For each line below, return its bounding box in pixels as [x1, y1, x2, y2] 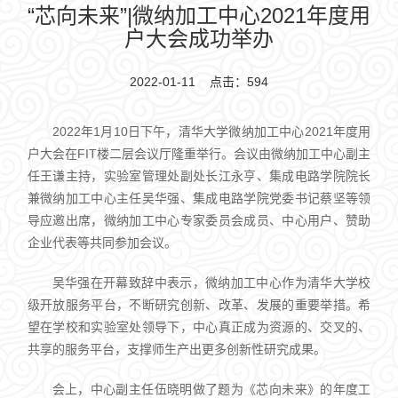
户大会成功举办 [124, 26, 274, 51]
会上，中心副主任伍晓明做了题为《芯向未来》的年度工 [52, 381, 371, 396]
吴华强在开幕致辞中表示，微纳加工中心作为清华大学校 [52, 275, 371, 290]
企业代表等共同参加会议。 [27, 235, 177, 250]
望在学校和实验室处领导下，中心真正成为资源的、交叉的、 [27, 319, 371, 334]
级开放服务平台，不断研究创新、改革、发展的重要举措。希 [27, 297, 371, 312]
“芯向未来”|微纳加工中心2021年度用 [28, 3, 370, 28]
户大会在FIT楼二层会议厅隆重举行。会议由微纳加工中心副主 [27, 146, 371, 161]
